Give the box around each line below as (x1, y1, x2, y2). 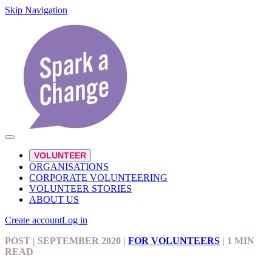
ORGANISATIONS (29, 161, 109, 172)
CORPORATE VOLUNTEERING (29, 172, 168, 183)
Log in (62, 215, 87, 225)
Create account (5, 215, 62, 225)
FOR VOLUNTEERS (128, 236, 220, 246)
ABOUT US (29, 194, 79, 205)
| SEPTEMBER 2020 (30, 236, 121, 246)
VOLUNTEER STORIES (29, 183, 132, 194)
